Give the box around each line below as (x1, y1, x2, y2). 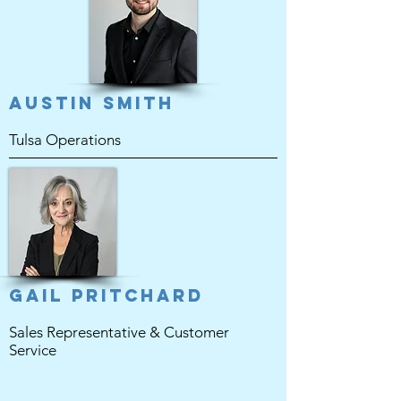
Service (9, 341, 56, 359)
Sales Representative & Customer (9, 323, 229, 341)
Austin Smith (9, 92, 175, 114)
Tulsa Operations (9, 131, 124, 149)
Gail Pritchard (9, 285, 204, 306)
